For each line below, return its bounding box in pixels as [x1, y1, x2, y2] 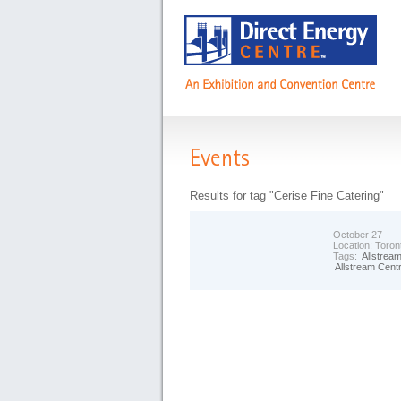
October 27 [333, 229, 382, 240]
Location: [333, 240, 375, 251]
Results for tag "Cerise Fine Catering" [190, 189, 384, 202]
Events [190, 148, 265, 175]
